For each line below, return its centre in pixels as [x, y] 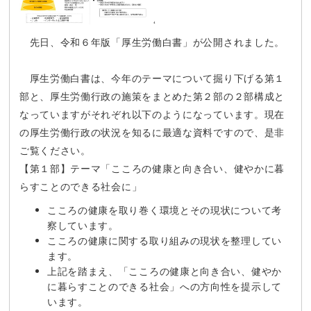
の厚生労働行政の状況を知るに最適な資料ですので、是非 [152, 132]
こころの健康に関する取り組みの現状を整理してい [164, 241]
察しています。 [83, 225]
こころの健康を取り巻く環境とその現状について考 [164, 210]
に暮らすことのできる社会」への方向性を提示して [164, 286]
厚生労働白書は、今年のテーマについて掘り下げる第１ [152, 78]
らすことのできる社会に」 [81, 186]
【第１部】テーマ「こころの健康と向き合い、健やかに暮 [152, 168]
